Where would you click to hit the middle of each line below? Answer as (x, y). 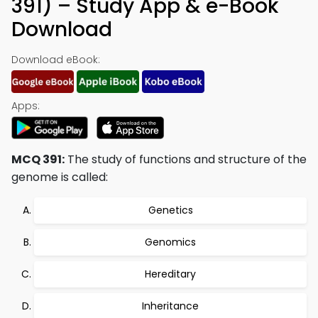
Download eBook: (56, 60)
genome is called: (60, 177)
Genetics (170, 210)
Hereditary (170, 274)
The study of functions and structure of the (186, 159)
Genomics (170, 242)
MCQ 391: (38, 159)
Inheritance (170, 306)
